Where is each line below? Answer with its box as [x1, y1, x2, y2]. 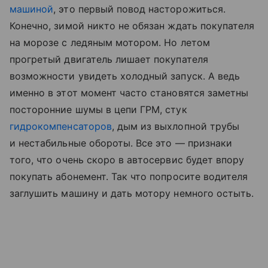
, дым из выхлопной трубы [111, 120, 240, 133]
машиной [10, 3, 54, 16]
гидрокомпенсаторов [10, 120, 112, 133]
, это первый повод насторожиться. [53, 3, 226, 16]
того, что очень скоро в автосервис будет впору [10, 154, 245, 166]
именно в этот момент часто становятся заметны [10, 87, 249, 99]
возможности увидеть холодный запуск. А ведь [10, 70, 240, 83]
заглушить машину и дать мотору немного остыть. [10, 187, 254, 200]
